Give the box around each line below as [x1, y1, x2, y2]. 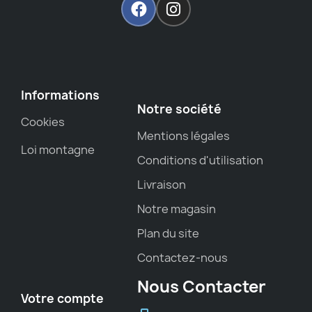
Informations [21, 87, 100, 104]
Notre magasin [136, 201, 216, 217]
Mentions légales [136, 128, 230, 144]
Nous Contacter [136, 276, 266, 298]
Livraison [136, 177, 186, 193]
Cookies [21, 114, 65, 130]
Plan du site [136, 226, 199, 242]
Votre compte [21, 290, 104, 307]
